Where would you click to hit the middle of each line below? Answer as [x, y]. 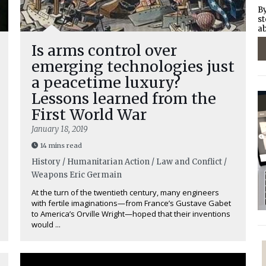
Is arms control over [104, 50]
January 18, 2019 [60, 129]
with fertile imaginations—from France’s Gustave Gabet [131, 203]
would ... [46, 224]
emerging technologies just [133, 66]
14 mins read [61, 145]
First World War [93, 115]
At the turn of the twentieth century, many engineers [125, 192]
